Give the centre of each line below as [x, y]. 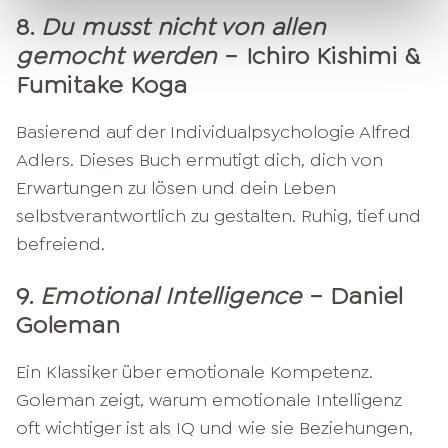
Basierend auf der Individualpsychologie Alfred [213, 131]
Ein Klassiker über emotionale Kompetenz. [194, 371]
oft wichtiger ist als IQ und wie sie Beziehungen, [214, 427]
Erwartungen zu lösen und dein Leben [176, 187]
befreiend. [60, 243]
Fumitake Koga [102, 84]
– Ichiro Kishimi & [318, 55]
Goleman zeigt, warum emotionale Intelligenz [209, 399]
